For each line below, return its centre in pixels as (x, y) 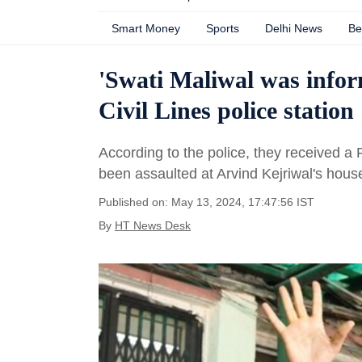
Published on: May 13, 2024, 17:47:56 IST (206, 202)
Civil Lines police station (226, 110)
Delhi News (294, 28)
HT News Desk (153, 225)
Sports (223, 28)
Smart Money (146, 28)
